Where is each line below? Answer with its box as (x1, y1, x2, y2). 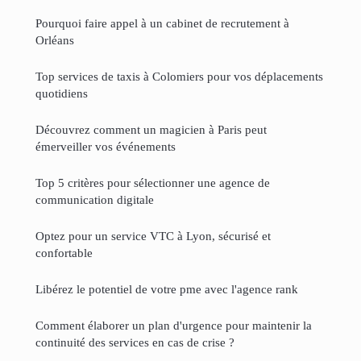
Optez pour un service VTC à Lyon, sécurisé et (35, 228, 271, 243)
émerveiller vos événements (35, 139, 176, 153)
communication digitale (35, 192, 154, 206)
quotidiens (35, 85, 88, 100)
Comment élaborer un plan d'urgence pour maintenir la (35, 317, 312, 332)
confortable (35, 245, 93, 259)
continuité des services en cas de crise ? (35, 334, 234, 349)
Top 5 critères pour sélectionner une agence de (35, 175, 270, 189)
